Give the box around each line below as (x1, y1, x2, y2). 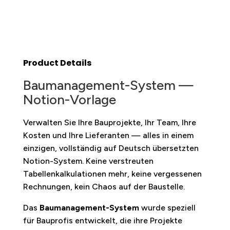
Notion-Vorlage (23, 91, 116, 108)
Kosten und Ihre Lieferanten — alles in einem (23, 130, 194, 140)
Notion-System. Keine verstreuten (23, 156, 154, 166)
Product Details (23, 56, 91, 69)
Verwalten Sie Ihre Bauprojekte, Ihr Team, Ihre (23, 117, 196, 127)
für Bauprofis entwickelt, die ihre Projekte (23, 215, 182, 225)
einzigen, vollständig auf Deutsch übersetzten (23, 143, 199, 153)
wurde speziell (139, 202, 196, 213)
